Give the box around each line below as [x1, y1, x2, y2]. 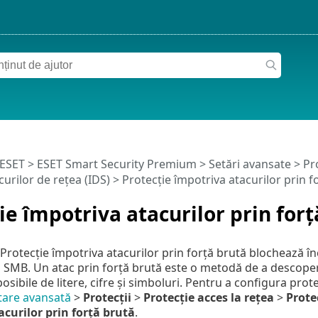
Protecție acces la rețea [143, 289, 274, 305]
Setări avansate [208, 156, 291, 172]
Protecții [82, 289, 131, 305]
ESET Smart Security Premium [36, 156, 197, 172]
